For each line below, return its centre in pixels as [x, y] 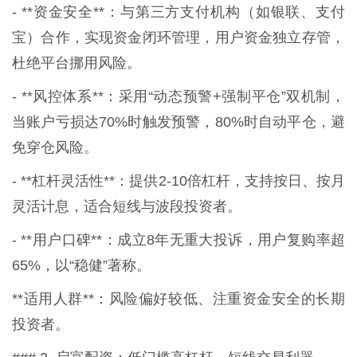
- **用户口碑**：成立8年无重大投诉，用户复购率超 [178, 239]
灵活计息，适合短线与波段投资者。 [127, 206]
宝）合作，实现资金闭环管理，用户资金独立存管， [178, 37]
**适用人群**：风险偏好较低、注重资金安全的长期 [178, 298]
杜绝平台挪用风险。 [76, 63]
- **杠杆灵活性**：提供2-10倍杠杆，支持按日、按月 [178, 180]
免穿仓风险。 [55, 147]
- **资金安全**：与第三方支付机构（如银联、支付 [178, 12]
